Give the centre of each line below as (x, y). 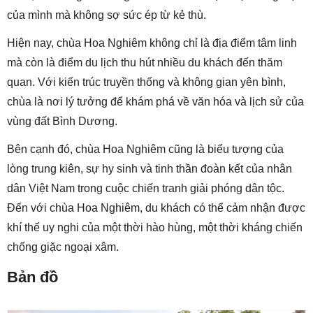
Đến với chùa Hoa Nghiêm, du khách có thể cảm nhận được (156, 208)
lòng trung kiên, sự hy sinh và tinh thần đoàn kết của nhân (150, 169)
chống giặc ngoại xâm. (63, 247)
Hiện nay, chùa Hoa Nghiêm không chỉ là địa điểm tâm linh (152, 43)
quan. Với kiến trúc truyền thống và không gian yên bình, (146, 82)
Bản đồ (32, 277)
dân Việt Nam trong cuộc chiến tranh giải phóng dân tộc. (146, 189)
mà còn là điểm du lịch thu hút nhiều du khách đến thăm (145, 63)
